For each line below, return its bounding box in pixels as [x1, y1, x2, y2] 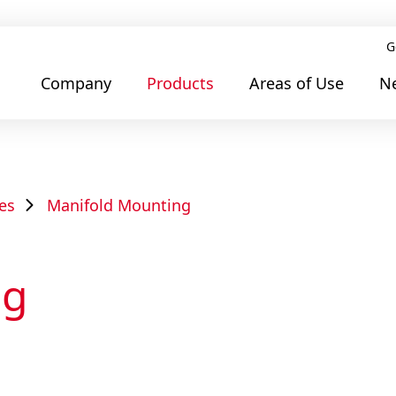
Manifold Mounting [47, 194, 191, 216]
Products [147, 72, 214, 94]
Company [41, 72, 111, 94]
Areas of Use [249, 72, 344, 94]
